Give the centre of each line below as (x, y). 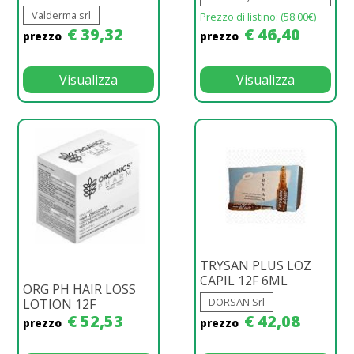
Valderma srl (61, 15)
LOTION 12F (59, 304)
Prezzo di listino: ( (242, 16)
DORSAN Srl (237, 301)
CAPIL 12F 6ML (244, 280)
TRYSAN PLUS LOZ (256, 265)
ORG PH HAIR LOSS (79, 289)
